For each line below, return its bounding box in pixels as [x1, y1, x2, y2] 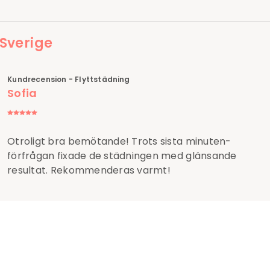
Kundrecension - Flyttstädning [7, 74, 130, 85]
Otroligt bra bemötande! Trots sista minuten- [7, 134, 231, 149]
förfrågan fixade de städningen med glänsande [7, 149, 237, 163]
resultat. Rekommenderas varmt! [7, 163, 171, 178]
